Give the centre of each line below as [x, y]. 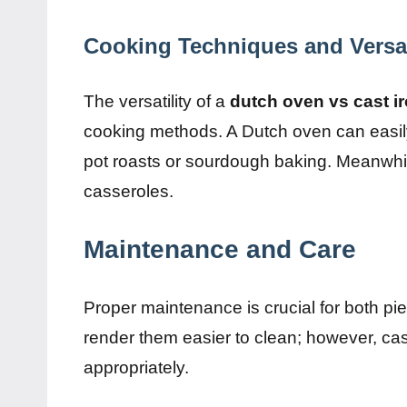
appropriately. [136, 367]
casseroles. [129, 191]
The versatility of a [157, 101]
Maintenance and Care [220, 249]
